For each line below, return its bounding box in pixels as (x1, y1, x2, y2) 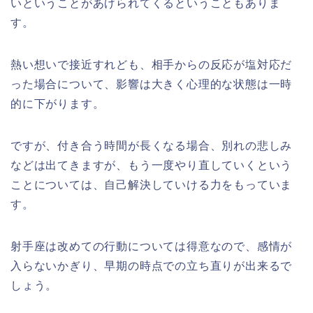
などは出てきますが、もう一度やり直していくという (10, 159, 293, 171)
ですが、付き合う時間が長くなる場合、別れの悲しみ (10, 140, 293, 152)
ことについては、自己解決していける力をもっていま (10, 179, 293, 191)
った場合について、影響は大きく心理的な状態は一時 (10, 78, 293, 90)
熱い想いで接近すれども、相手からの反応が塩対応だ (10, 59, 293, 71)
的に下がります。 (10, 98, 105, 110)
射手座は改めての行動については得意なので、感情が (10, 240, 293, 252)
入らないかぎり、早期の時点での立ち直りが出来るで (10, 260, 293, 272)
